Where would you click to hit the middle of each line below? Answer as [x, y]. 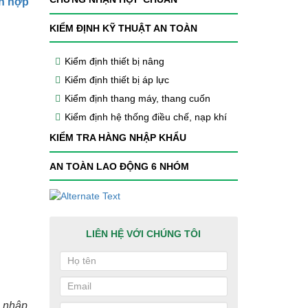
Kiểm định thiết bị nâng [114, 62]
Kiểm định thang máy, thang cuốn [137, 99]
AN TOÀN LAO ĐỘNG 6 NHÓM [119, 166]
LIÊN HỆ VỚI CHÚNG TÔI [144, 233]
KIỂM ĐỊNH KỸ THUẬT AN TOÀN [123, 28]
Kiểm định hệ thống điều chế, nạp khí [145, 117]
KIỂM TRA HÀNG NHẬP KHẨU [118, 138]
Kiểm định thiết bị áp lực [117, 80]
